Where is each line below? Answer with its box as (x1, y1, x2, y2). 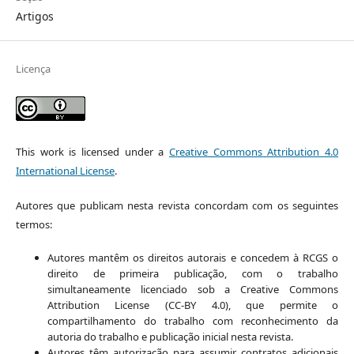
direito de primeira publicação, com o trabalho (47, 265, 339, 281)
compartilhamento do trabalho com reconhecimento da (47, 313, 339, 328)
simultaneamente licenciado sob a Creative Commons (47, 281, 339, 296)
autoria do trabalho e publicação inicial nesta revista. (47, 329, 293, 344)
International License (15, 163, 115, 178)
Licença (15, 61, 51, 76)
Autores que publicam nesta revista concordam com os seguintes (15, 198, 339, 213)
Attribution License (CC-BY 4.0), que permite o (47, 297, 339, 312)
